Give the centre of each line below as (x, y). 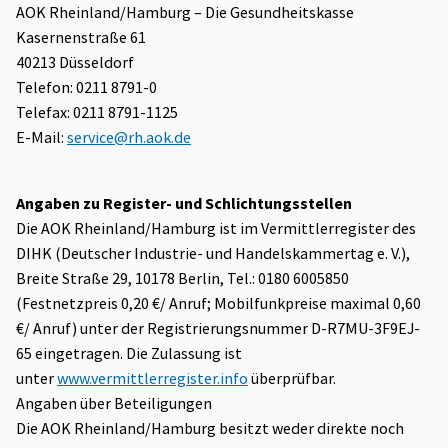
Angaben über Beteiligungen (114, 403)
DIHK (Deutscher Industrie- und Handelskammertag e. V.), (213, 253)
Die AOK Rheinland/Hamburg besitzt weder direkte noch (210, 428)
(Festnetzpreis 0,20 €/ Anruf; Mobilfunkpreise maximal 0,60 (218, 303)
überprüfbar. (292, 378)
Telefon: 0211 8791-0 (86, 87)
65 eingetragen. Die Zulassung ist (129, 353)
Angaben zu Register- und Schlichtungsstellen (184, 203)
